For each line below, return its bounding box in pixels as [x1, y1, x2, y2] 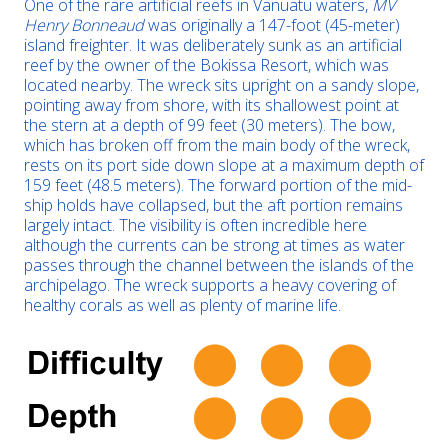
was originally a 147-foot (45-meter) [144, 14, 400, 36]
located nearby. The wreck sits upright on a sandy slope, [24, 74, 419, 96]
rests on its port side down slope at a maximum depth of [24, 154, 424, 176]
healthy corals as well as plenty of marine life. [24, 294, 341, 316]
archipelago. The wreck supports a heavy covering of [24, 274, 396, 296]
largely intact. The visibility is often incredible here [24, 214, 367, 236]
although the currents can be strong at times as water [24, 234, 405, 256]
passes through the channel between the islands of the [24, 254, 414, 276]
